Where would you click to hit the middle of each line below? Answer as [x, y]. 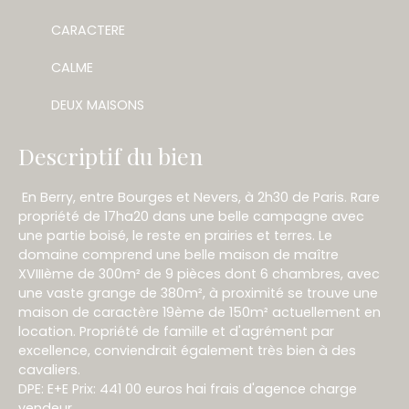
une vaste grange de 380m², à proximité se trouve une [198, 293]
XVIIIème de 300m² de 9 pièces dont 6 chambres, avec [199, 273]
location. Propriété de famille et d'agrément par [176, 331]
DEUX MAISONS [98, 105]
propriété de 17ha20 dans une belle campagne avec [191, 216]
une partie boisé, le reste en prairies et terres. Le [175, 235]
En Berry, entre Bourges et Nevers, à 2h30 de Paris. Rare [199, 197]
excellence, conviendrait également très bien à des [187, 350]
